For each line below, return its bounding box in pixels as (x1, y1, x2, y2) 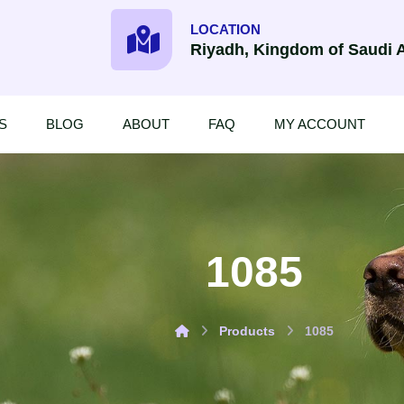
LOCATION (190, 21, 261, 37)
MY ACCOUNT (274, 116, 365, 132)
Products (219, 324, 275, 338)
